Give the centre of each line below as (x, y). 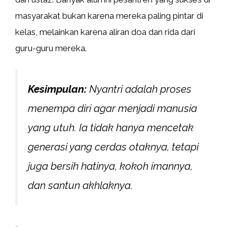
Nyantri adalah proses (139, 89)
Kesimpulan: (57, 89)
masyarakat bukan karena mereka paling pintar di (109, 16)
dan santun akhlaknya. (80, 185)
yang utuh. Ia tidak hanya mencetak (111, 127)
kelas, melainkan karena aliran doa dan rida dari (105, 32)
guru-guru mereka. (51, 48)
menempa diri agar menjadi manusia (112, 108)
